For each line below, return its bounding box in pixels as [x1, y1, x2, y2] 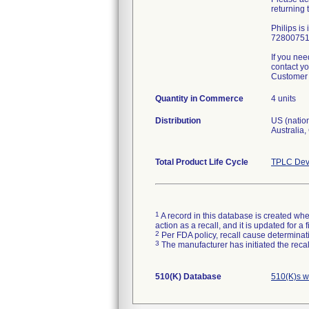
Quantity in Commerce [155, 94, 243, 103]
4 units [271, 94, 296, 103]
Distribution [155, 116, 201, 126]
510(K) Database [155, 272, 221, 281]
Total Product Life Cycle [155, 157, 248, 167]
